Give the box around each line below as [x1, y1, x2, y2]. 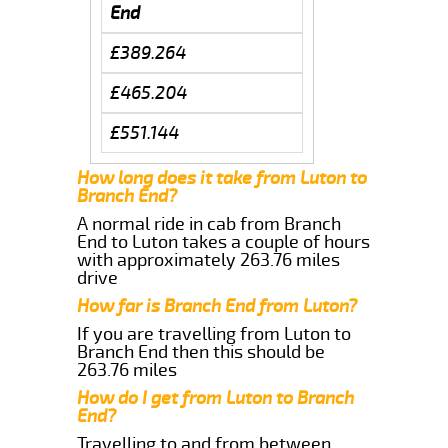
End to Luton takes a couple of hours [77, 230, 371, 253]
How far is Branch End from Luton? [77, 294, 358, 317]
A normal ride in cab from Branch [77, 212, 342, 235]
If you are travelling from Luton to [77, 322, 352, 345]
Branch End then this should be [77, 340, 326, 363]
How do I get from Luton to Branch [77, 386, 355, 409]
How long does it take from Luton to [77, 166, 368, 189]
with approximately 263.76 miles [77, 248, 341, 271]
